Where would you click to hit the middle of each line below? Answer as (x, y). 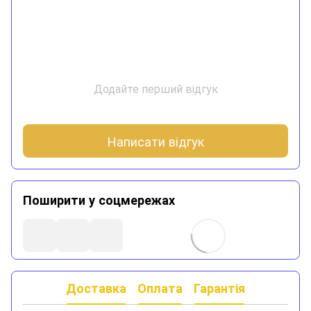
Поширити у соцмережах (99, 200)
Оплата (160, 288)
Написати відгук (155, 141)
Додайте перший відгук (155, 89)
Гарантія (219, 288)
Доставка (96, 288)
